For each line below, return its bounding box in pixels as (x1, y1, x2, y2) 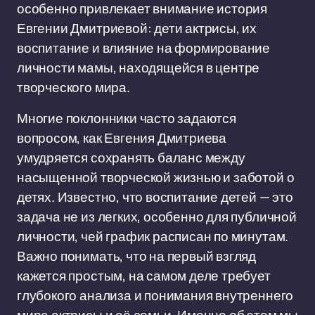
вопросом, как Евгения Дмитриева (17, 129, 227, 147)
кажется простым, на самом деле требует (17, 266, 271, 285)
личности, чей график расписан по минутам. (17, 227, 289, 245)
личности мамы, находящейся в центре (17, 58, 260, 77)
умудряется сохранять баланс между (17, 148, 245, 167)
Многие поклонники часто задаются (17, 109, 236, 127)
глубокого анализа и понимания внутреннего (17, 286, 294, 304)
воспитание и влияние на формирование (17, 39, 271, 57)
